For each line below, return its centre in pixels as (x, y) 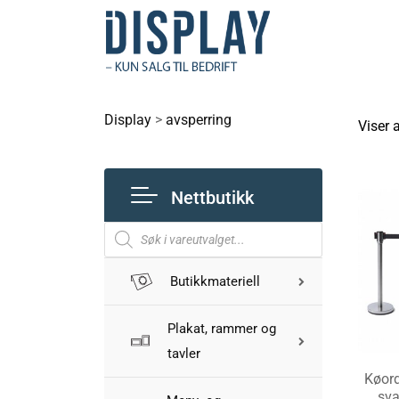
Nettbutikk (212, 197)
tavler (183, 354)
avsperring (199, 120)
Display (128, 120)
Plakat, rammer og (221, 329)
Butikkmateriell (215, 281)
